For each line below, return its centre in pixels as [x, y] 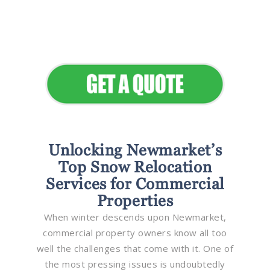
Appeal [135, 49]
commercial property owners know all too [135, 232]
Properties [135, 200]
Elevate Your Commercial [135, 33]
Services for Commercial [135, 184]
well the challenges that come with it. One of [135, 248]
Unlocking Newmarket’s [135, 150]
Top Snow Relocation [135, 167]
